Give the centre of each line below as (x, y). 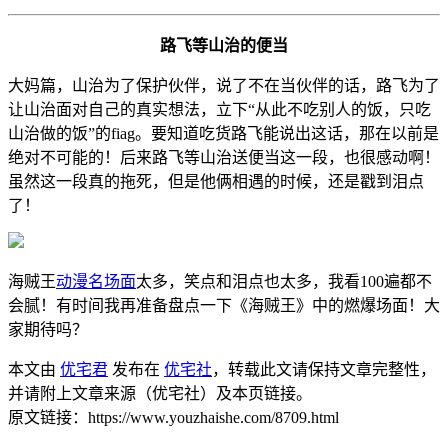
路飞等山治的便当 (224, 45)
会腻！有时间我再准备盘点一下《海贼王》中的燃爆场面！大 (224, 305)
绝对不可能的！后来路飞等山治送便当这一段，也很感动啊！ (224, 157)
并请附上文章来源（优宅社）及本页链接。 (160, 393)
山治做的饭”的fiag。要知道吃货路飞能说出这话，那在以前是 (223, 133)
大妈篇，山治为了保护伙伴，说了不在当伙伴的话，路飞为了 (224, 85)
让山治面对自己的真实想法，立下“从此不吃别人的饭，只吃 (219, 109)
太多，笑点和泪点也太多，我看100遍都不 (284, 281)
